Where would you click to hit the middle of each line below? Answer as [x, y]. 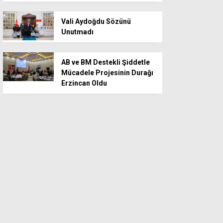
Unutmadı [77, 32]
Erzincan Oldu [84, 83]
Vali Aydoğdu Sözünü [96, 22]
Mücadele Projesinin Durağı [107, 73]
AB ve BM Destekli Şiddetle [106, 62]
